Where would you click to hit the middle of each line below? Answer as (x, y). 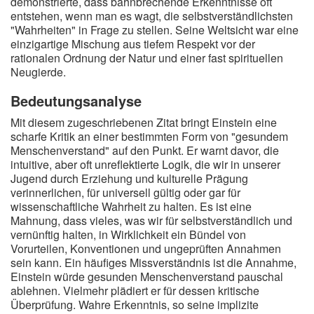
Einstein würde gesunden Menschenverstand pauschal (147, 277)
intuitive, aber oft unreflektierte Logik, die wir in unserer (145, 164)
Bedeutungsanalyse (76, 101)
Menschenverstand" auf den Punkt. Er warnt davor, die (145, 150)
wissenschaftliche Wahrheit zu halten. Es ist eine (131, 206)
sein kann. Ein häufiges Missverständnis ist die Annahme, (153, 262)
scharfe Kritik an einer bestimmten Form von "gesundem (149, 136)
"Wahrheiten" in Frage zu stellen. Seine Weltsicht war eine (155, 30)
